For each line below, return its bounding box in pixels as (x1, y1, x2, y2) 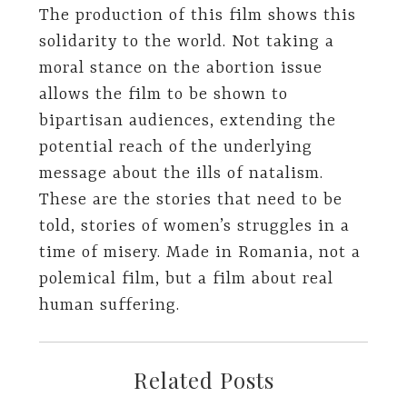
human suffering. (38, 296, 180, 315)
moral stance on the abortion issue (38, 59, 323, 78)
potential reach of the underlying (38, 138, 313, 157)
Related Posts (133, 365, 274, 394)
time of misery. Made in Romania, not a (38, 243, 361, 263)
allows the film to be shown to (38, 85, 288, 104)
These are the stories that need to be (38, 191, 342, 210)
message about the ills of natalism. (38, 164, 323, 184)
